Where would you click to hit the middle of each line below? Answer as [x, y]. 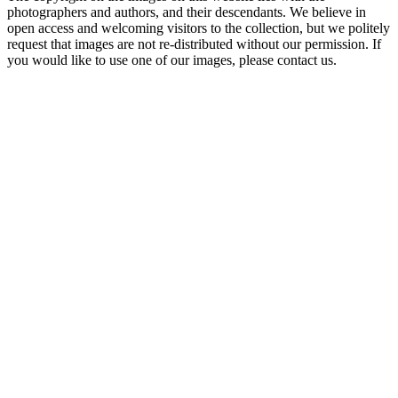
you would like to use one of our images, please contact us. [172, 60]
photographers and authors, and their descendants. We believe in [187, 12]
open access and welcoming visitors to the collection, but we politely [199, 28]
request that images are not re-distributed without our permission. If [194, 44]
